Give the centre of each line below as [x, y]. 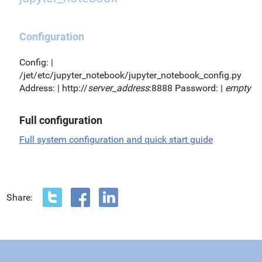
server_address [118, 88]
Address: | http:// [54, 88]
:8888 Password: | [187, 88]
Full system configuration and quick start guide [116, 139]
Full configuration [61, 120]
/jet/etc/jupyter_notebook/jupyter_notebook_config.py [130, 75]
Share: [20, 197]
